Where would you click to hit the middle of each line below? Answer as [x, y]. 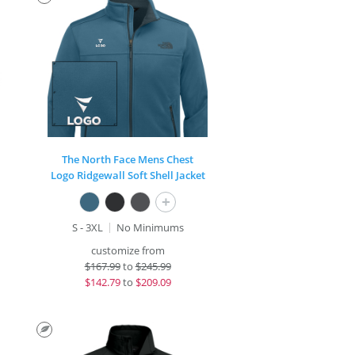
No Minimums [150, 227]
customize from [128, 250]
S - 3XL [87, 227]
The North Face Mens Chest [128, 159]
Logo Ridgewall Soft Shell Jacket [128, 175]
